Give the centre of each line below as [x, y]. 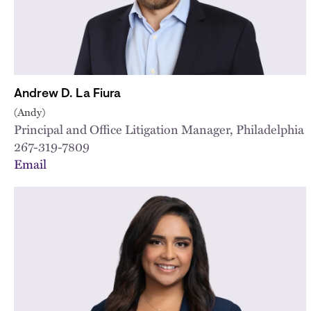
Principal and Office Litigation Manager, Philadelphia [159, 129]
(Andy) [30, 111]
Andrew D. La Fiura [67, 94]
